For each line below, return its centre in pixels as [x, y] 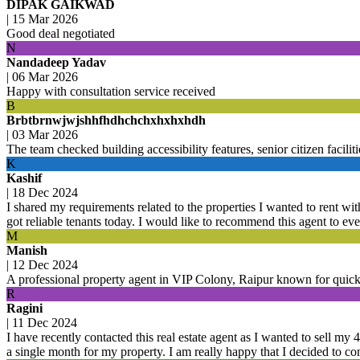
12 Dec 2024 [45, 264]
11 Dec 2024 [45, 322]
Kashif [24, 178]
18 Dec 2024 [45, 192]
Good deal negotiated [61, 33]
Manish [27, 250]
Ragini [25, 308]
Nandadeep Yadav [56, 62]
